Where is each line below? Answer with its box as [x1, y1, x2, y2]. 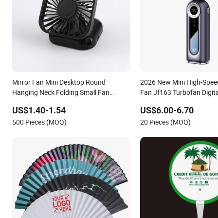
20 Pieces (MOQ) [140, 117, 191, 127]
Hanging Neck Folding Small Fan [12, 87, 109, 97]
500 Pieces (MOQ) [12, 117, 67, 127]
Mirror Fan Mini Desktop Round [12, 77, 106, 87]
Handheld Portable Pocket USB [12, 97, 105, 107]
